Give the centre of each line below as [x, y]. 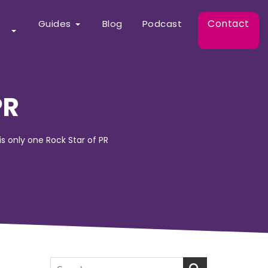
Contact [229, 24]
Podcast [162, 24]
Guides [54, 24]
